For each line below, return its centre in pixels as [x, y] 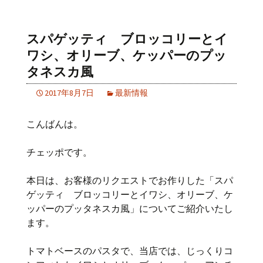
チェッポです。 [59, 152]
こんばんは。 [55, 124]
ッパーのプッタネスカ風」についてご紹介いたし [130, 209]
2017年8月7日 [69, 93]
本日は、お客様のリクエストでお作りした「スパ [130, 181]
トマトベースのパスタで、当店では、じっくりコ [130, 251]
